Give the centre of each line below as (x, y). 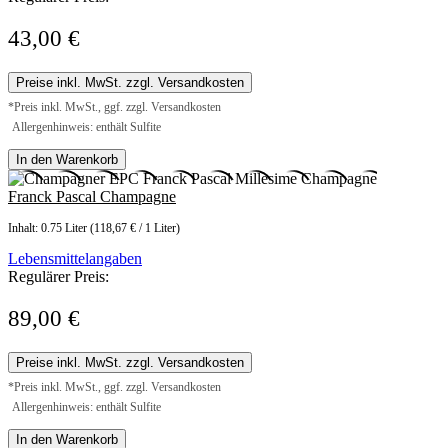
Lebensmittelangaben (75, 259)
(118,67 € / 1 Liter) (135, 228)
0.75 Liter (65, 228)
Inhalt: (24, 228)
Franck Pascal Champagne (92, 197)
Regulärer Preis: (58, 277)
